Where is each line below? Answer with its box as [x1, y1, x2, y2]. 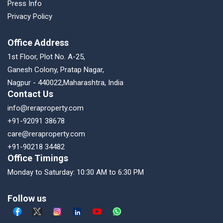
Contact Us [7, 88, 53, 99]
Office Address [7, 37, 69, 48]
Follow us [7, 193, 46, 204]
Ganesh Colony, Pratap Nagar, [7, 65, 104, 74]
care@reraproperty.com [7, 129, 85, 138]
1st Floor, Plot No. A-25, [7, 52, 85, 61]
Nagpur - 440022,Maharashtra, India [7, 78, 123, 87]
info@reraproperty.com [7, 103, 84, 112]
